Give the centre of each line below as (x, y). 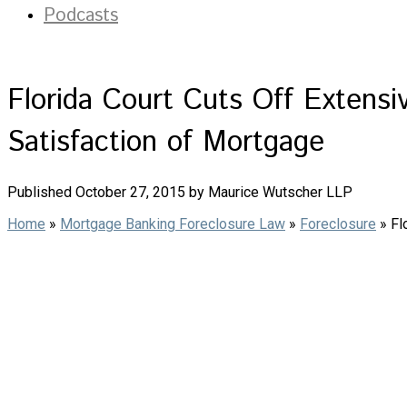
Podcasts (81, 16)
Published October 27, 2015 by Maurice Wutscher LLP (180, 192)
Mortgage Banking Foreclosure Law (173, 223)
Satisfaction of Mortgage (166, 143)
